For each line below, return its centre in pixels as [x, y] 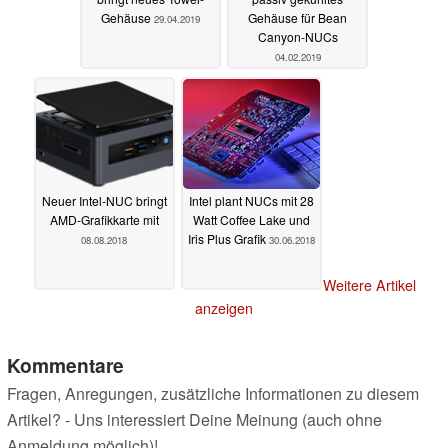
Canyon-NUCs [297, 37]
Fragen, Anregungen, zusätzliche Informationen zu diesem [213, 394]
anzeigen [224, 308]
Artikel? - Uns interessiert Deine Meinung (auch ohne [194, 420]
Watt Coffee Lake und [251, 220]
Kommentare [65, 365]
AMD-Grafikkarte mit [104, 220]
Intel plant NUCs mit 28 [251, 201]
